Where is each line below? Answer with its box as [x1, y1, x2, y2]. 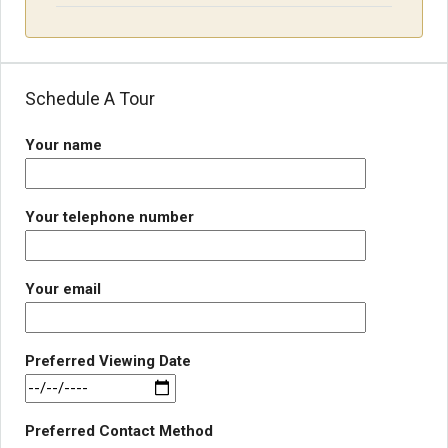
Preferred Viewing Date [25, 351, 191, 370]
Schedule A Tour [25, 87, 155, 109]
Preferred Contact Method [25, 421, 213, 440]
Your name [25, 135, 102, 154]
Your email [25, 279, 101, 298]
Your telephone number [25, 207, 194, 226]
